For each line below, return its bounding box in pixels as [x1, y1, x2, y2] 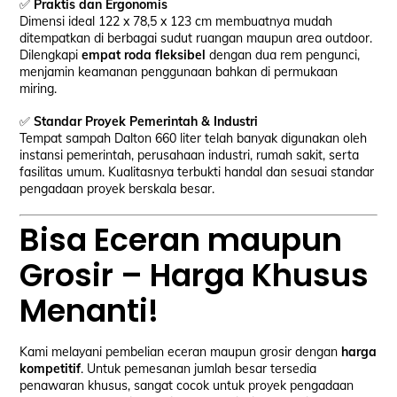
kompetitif [19, 361, 82, 378]
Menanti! [19, 288, 160, 332]
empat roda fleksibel [82, 47, 206, 64]
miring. [19, 81, 58, 97]
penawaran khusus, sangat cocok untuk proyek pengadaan [19, 378, 354, 394]
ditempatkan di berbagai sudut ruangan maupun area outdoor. [19, 30, 373, 47]
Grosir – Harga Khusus [19, 253, 370, 297]
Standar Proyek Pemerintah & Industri [34, 113, 259, 130]
